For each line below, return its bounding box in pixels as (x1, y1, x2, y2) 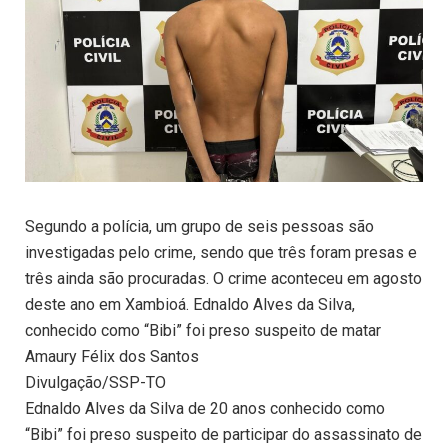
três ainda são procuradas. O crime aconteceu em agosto (25, 269, 422, 289)
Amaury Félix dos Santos (25, 347, 199, 367)
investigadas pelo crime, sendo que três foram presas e (25, 243, 417, 263)
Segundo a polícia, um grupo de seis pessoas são (25, 217, 374, 237)
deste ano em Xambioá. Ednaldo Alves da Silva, (25, 295, 355, 315)
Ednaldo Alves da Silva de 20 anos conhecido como (25, 399, 385, 419)
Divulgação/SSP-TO (25, 373, 166, 393)
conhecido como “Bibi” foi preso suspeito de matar (25, 321, 381, 341)
